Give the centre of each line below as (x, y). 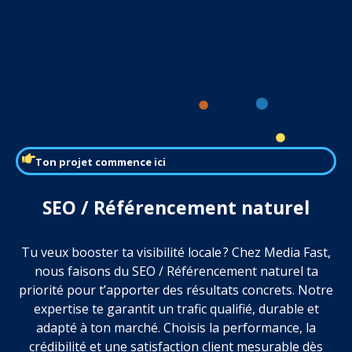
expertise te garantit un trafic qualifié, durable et (176, 309)
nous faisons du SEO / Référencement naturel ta (176, 271)
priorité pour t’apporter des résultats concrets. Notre (176, 290)
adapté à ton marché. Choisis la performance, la (176, 328)
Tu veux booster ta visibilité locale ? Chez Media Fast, (176, 253)
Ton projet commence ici (101, 161)
